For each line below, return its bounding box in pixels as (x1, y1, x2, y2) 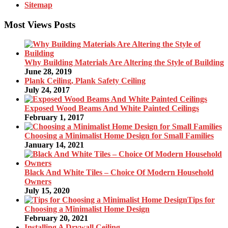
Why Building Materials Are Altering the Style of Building (24, 58, 224, 67)
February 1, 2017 (24, 113, 84, 122)
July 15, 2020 (24, 186, 70, 195)
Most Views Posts (4, 19, 75, 30)
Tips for (187, 195, 215, 205)
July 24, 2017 (24, 85, 70, 95)
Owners (24, 177, 51, 186)
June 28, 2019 (24, 67, 72, 76)
